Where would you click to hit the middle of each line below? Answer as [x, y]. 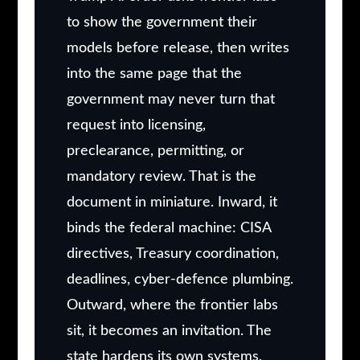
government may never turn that [170, 99]
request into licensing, [136, 125]
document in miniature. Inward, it [172, 202]
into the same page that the [154, 74]
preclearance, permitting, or [155, 151]
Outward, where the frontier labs [172, 305]
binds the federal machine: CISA [168, 228]
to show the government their [162, 22]
